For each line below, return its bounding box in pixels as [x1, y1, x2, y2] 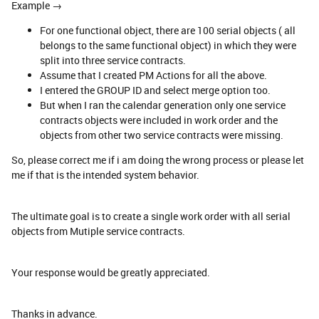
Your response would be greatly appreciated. [11, 265, 210, 279]
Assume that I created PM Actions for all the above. [40, 68, 267, 82]
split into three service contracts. [40, 53, 186, 67]
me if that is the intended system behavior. [11, 167, 199, 182]
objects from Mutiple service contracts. [11, 224, 189, 238]
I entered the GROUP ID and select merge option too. [40, 83, 271, 97]
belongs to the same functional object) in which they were [40, 38, 296, 52]
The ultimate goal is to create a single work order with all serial [11, 209, 291, 223]
